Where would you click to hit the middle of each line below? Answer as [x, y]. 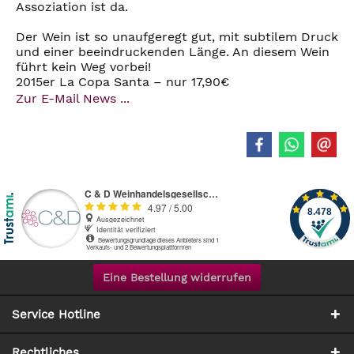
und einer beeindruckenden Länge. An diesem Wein [173, 52]
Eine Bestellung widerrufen [177, 278]
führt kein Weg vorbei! [83, 67]
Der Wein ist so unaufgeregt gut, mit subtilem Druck [177, 37]
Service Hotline [56, 315]
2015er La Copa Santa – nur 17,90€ [122, 82]
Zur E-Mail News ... [73, 99]
